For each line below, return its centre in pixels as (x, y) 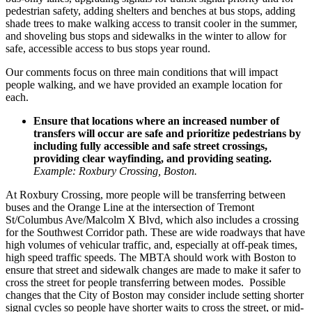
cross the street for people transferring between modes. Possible (146, 283)
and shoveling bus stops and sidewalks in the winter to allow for (146, 36)
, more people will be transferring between (193, 195)
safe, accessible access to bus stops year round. (109, 49)
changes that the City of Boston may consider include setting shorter (155, 295)
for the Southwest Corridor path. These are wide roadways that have (155, 233)
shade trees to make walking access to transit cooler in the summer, (151, 24)
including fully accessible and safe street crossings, (150, 146)
